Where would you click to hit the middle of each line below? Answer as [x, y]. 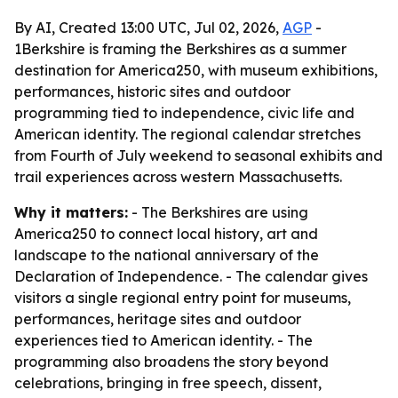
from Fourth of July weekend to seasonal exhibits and [199, 155]
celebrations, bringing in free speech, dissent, [168, 383]
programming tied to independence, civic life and [184, 113]
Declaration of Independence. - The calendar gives [191, 276]
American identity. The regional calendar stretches [187, 134]
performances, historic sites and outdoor [152, 92]
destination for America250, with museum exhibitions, [196, 70]
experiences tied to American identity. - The [163, 340]
